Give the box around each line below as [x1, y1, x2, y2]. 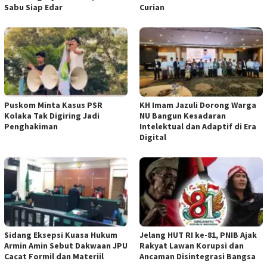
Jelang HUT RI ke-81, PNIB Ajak [139, 229, 257, 240]
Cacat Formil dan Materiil [4, 250, 104, 262]
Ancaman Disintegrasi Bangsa [139, 250, 256, 262]
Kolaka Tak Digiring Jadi [4, 110, 100, 121]
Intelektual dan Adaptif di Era [139, 120, 256, 132]
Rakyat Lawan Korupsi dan [139, 240, 244, 251]
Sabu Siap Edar [4, 1, 63, 13]
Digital [139, 131, 166, 142]
